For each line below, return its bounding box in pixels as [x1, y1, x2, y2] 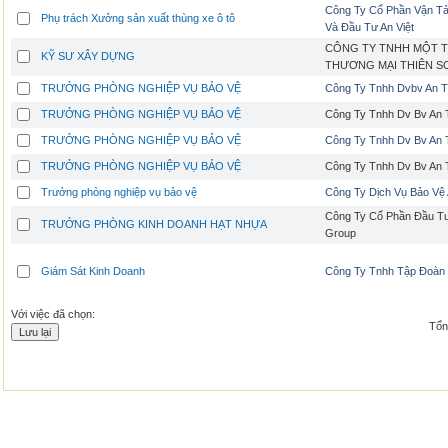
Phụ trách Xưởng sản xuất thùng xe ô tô [41, 12, 235, 24]
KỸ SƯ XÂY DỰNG [41, 50, 135, 62]
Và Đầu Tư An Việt [325, 21, 414, 33]
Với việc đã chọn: [11, 308, 95, 320]
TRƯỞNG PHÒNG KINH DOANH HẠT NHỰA [41, 218, 267, 230]
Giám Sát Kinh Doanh [41, 265, 145, 277]
